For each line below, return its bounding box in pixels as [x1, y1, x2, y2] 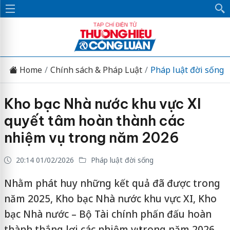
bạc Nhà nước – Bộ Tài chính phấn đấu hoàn [4, 207, 212, 221]
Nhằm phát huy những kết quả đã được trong [4, 177, 220, 190]
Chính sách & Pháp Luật [50, 64, 142, 75]
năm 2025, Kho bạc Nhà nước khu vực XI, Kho [4, 192, 217, 205]
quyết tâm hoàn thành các [4, 112, 185, 129]
